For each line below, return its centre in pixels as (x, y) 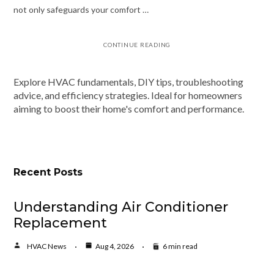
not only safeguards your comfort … (81, 10)
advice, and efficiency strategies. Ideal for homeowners (128, 95)
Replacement (60, 223)
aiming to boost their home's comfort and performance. (128, 109)
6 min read (180, 246)
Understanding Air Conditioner (120, 207)
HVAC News (46, 246)
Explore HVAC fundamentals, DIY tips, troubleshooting (128, 82)
